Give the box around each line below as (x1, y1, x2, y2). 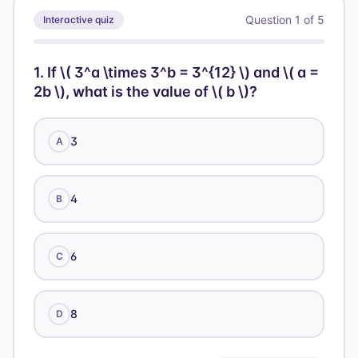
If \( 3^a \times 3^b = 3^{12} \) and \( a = (47, 64, 319, 82)
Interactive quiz (43, 14, 114, 26)
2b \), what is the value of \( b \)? (34, 83, 257, 101)
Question (245, 13, 295, 27)
